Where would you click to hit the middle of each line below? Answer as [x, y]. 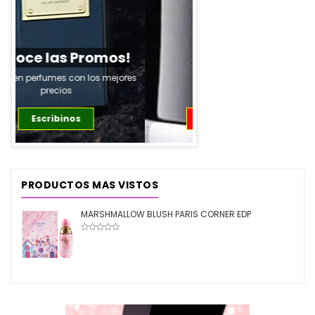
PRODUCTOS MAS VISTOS [90, 185]
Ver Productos [104, 119]
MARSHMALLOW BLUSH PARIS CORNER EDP [166, 214]
